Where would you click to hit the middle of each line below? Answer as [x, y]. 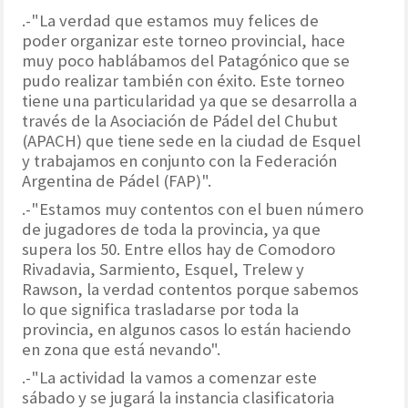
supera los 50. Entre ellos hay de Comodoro [179, 249]
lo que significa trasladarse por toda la [161, 309]
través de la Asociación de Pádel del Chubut [180, 120]
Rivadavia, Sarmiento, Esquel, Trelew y [163, 269]
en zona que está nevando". [122, 349]
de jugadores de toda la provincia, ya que [172, 229]
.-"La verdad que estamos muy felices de [171, 20]
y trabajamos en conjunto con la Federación [180, 160]
